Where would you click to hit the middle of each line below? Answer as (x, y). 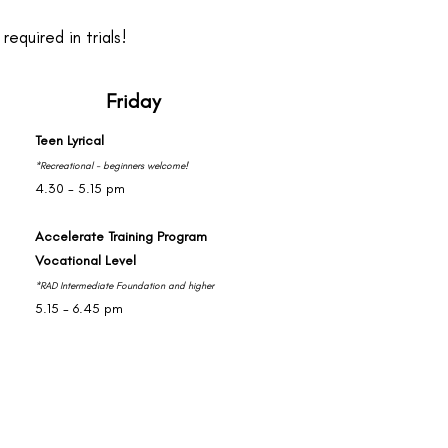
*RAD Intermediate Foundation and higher (124, 285)
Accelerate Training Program (121, 236)
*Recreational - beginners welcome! (111, 165)
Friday (133, 101)
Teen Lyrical (71, 140)
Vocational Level (85, 260)
